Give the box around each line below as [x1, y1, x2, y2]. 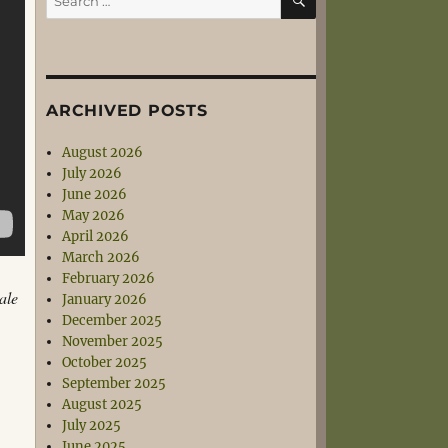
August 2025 [62, 396, 143, 413]
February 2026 [62, 270, 156, 287]
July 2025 [62, 417, 122, 434]
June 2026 [62, 186, 128, 203]
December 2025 [62, 312, 163, 329]
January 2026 [62, 291, 148, 308]
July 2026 [62, 165, 123, 182]
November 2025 [62, 333, 164, 350]
